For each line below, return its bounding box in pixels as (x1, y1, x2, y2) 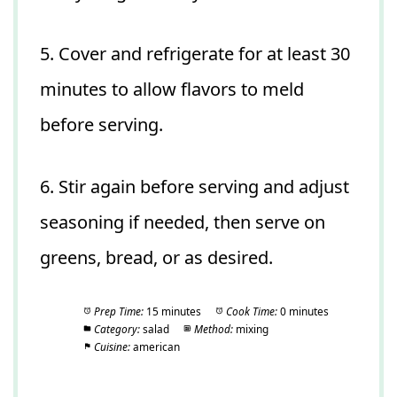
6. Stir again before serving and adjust (40, 174, 349, 198)
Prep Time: (93, 303, 144, 318)
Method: (193, 321, 233, 336)
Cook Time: (225, 303, 277, 318)
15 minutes (145, 303, 201, 318)
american (132, 339, 180, 354)
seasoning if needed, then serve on (40, 209, 325, 234)
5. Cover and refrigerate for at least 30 (40, 41, 350, 66)
